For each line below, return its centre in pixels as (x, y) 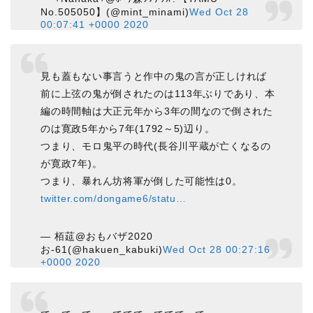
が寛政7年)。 (72, 164)
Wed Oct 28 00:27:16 (217, 250)
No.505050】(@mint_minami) (115, 12)
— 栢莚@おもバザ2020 (97, 236)
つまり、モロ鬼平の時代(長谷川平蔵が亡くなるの (156, 146)
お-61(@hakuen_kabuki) (102, 250)
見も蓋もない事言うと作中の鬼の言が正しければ (154, 77)
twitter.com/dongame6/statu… (114, 199)
